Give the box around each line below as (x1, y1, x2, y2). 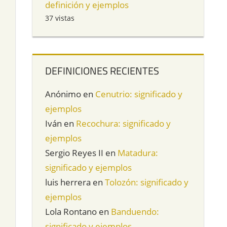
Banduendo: (111, 206, 160, 218)
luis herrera (45, 176, 91, 188)
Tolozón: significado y (105, 176, 189, 188)
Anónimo (45, 88, 82, 100)
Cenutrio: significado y (95, 88, 183, 100)
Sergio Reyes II (45, 147, 104, 159)
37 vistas (45, 13, 75, 23)
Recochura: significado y (76, 118, 171, 130)
